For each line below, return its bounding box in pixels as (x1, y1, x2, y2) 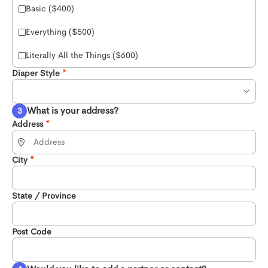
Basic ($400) (26, 3, 74, 14)
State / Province (12, 190, 76, 201)
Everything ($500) (26, 26, 95, 37)
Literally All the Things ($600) (26, 50, 138, 60)
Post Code (12, 226, 51, 237)
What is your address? (27, 105, 118, 117)
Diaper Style (12, 68, 60, 78)
